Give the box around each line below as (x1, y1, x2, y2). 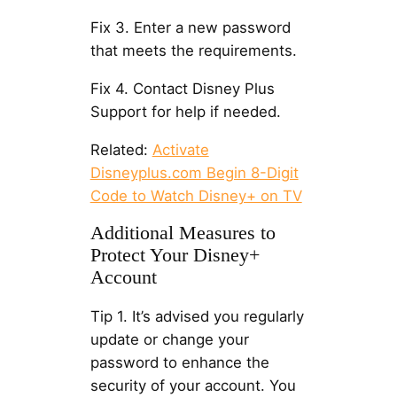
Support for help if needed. (90, 102, 281, 121)
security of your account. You (90, 377, 296, 395)
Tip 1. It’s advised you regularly (90, 307, 304, 326)
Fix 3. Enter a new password (90, 18, 291, 36)
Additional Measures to (90, 222, 276, 245)
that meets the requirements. (90, 41, 297, 59)
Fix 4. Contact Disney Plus (90, 79, 275, 97)
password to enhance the (90, 354, 269, 372)
